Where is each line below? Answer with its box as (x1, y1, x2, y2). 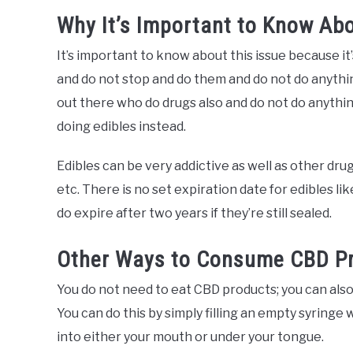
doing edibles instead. (57, 118, 186, 134)
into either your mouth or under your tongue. (57, 329, 324, 345)
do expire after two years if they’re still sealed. (57, 205, 332, 221)
